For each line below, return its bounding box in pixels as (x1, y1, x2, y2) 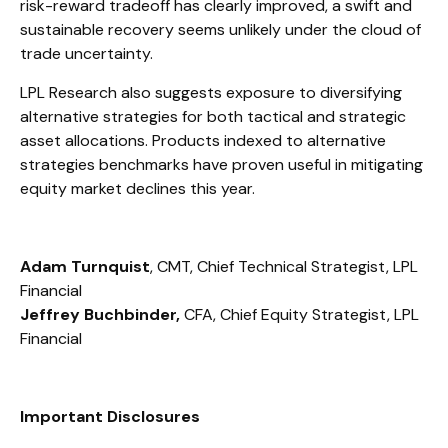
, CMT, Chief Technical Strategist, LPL (150, 256, 418, 278)
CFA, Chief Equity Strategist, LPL (180, 304, 419, 326)
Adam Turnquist (20, 256, 150, 278)
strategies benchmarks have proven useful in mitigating (20, 154, 423, 176)
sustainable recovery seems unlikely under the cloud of (20, 19, 421, 41)
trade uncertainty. (20, 43, 153, 65)
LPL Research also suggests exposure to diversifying (20, 82, 402, 104)
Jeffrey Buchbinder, (20, 304, 180, 326)
